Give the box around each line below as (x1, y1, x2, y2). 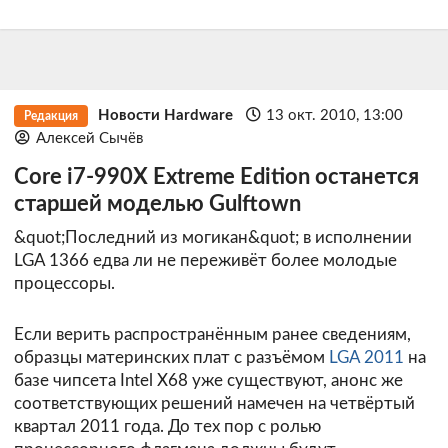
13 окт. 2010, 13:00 (266, 107, 404, 123)
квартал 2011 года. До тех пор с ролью (14, 418, 321, 436)
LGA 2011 (329, 349, 404, 367)
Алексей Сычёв (35, 130, 143, 146)
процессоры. (14, 275, 115, 293)
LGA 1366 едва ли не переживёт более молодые (14, 252, 397, 270)
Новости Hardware (97, 107, 233, 123)
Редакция (23, 109, 78, 122)
